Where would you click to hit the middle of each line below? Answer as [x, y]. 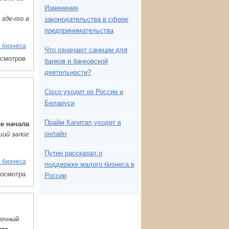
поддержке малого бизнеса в [89, 164]
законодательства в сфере [86, 19]
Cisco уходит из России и [84, 92]
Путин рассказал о [73, 153]
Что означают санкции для [86, 50]
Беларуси [60, 103]
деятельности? [68, 72]
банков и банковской [76, 61]
